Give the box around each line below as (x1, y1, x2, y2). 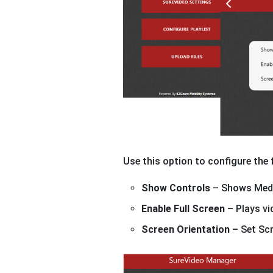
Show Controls (141, 182, 210, 194)
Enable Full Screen (141, 203, 225, 215)
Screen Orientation (141, 224, 230, 236)
